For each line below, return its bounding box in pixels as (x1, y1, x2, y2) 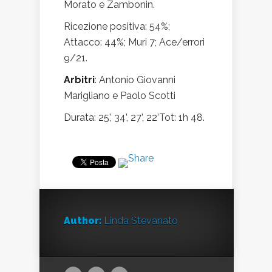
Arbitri (64, 74, 95, 86)
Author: (64, 215, 101, 226)
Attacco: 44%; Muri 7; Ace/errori (64, 36, 205, 48)
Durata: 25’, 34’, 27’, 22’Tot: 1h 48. (64, 112, 205, 123)
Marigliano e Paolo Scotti (64, 90, 175, 101)
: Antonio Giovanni (95, 74, 175, 86)
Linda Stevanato (104, 215, 178, 226)
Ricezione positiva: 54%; (64, 21, 170, 32)
